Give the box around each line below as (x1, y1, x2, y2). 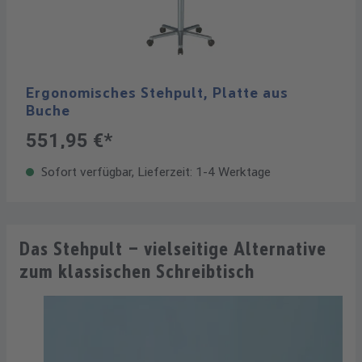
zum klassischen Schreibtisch (19, 260, 255, 283)
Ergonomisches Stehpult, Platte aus (26, 84, 288, 101)
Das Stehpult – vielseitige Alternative (19, 238, 326, 260)
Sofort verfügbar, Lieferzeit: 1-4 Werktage (38, 164, 271, 179)
